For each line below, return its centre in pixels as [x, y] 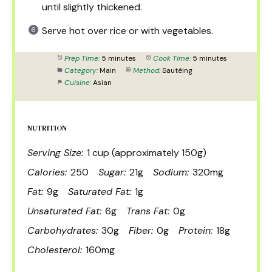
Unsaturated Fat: [64, 211]
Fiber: [141, 230]
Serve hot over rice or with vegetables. [127, 30]
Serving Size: [55, 152]
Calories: [47, 172]
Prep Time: [82, 58]
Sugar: [112, 172]
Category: [81, 70]
